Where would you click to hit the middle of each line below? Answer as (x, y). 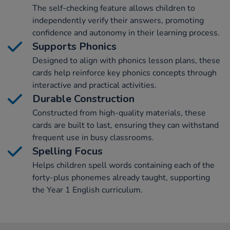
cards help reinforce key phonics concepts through (124, 73)
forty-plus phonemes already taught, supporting (121, 178)
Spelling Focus (68, 151)
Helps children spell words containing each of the (123, 166)
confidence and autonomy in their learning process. (126, 33)
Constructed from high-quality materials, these (119, 113)
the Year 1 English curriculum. (88, 190)
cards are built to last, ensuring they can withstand (126, 126)
